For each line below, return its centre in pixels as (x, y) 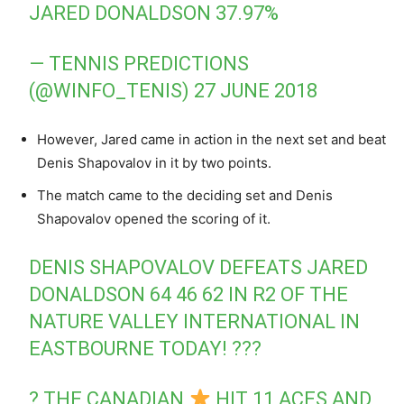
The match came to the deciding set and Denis (185, 195)
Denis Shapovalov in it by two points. (154, 162)
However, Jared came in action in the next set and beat (211, 139)
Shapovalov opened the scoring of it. (154, 218)
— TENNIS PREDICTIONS (139, 63)
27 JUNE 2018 (256, 90)
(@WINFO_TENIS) (112, 90)
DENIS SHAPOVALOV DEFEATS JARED (199, 267)
